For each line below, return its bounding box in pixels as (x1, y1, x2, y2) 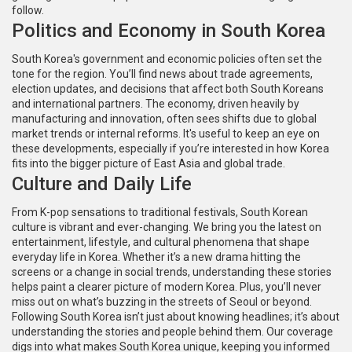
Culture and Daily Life (12, 173, 192, 195)
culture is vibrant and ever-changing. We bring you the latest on (12, 221, 321, 233)
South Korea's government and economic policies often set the (12, 53, 322, 65)
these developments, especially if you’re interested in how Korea (12, 142, 329, 155)
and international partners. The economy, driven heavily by (12, 97, 299, 110)
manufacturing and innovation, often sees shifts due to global (12, 112, 317, 125)
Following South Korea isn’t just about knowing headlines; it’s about (12, 310, 339, 323)
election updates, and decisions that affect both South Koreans (12, 82, 324, 95)
